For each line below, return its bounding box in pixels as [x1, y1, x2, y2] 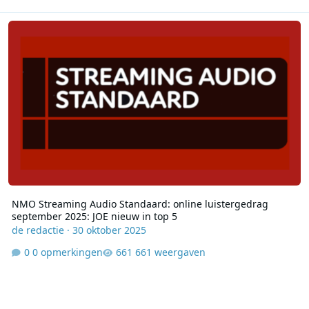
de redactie [11, 223, 64, 237]
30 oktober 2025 [72, 223, 146, 237]
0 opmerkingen [32, 245, 103, 259]
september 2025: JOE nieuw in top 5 [11, 210, 177, 223]
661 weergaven [134, 245, 206, 259]
